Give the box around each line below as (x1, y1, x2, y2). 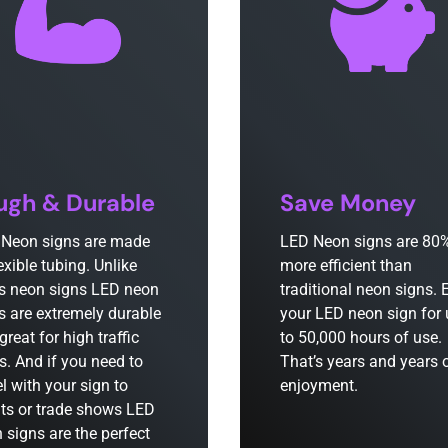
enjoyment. (280, 376, 358, 396)
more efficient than (280, 256, 412, 276)
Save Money (280, 188, 416, 219)
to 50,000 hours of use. (280, 328, 442, 348)
